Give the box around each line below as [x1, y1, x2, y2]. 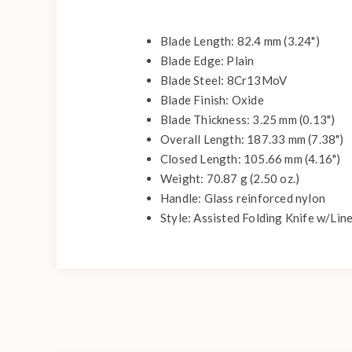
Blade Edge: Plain [160, 53, 255, 68]
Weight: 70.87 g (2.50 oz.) [160, 171, 300, 185]
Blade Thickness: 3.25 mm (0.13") [160, 112, 335, 126]
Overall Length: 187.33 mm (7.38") [160, 132, 344, 146]
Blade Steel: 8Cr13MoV [160, 73, 288, 87]
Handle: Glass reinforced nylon [160, 191, 325, 205]
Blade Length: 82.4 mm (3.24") [160, 34, 320, 48]
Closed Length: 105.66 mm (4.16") [160, 152, 341, 166]
